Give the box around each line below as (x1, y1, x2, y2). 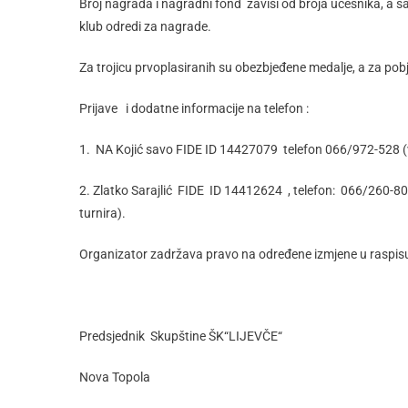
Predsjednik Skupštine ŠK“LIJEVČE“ (79, 329, 282, 343)
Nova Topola (79, 370, 150, 384)
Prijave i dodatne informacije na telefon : (79, 101, 309, 116)
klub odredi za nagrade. (79, 19, 211, 34)
